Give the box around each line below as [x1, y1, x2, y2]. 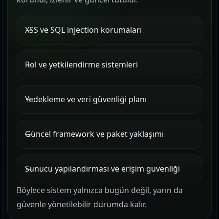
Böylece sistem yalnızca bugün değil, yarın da [17, 185, 183, 196]
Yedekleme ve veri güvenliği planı [25, 94, 147, 105]
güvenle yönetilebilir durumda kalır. [17, 199, 147, 210]
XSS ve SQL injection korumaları [25, 24, 142, 35]
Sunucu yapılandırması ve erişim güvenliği [25, 163, 180, 174]
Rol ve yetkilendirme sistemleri [25, 59, 138, 70]
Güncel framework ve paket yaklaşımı [25, 129, 164, 139]
